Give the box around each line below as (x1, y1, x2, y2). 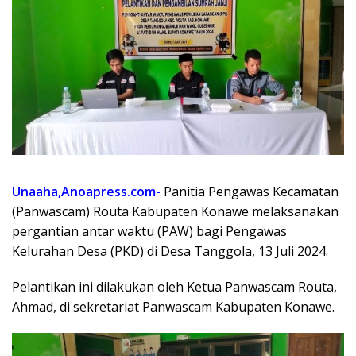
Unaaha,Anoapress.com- (12, 183, 161, 201)
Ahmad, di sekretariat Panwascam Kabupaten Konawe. (12, 298, 335, 316)
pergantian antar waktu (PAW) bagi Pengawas (12, 222, 287, 241)
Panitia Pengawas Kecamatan (161, 183, 339, 201)
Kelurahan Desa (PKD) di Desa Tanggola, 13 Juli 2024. (12, 242, 328, 261)
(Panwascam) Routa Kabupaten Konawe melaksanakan (12, 203, 339, 221)
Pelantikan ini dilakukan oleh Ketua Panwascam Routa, (12, 278, 337, 296)
